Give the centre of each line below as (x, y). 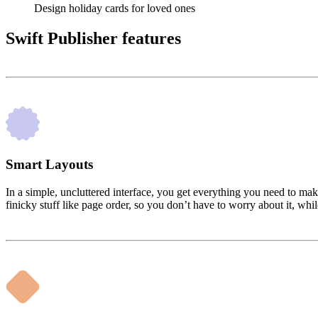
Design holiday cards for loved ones (115, 9)
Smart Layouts (49, 165)
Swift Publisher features (93, 39)
